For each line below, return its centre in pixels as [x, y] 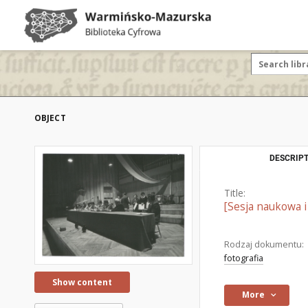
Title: [235, 193]
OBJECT [50, 118]
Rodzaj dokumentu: [264, 244]
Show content [82, 282]
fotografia [244, 258]
